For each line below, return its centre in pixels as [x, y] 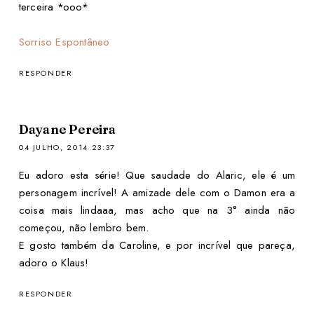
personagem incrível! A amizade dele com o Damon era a [157, 193]
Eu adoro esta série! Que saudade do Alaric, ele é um [157, 176]
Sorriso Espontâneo [64, 42]
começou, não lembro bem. [84, 228]
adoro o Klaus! [54, 263]
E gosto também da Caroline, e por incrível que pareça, [157, 246]
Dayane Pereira [67, 130]
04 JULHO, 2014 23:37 [67, 148]
